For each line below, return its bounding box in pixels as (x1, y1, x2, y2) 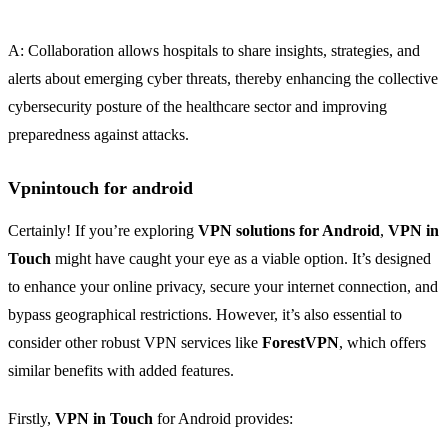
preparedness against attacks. (8, 126, 189, 144)
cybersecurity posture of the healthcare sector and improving (8, 98, 387, 116)
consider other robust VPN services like (8, 334, 262, 352)
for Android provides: (153, 410, 293, 428)
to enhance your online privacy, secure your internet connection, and (8, 278, 438, 296)
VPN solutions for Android (198, 222, 380, 240)
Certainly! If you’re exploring (8, 222, 198, 240)
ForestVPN (262, 334, 339, 352)
